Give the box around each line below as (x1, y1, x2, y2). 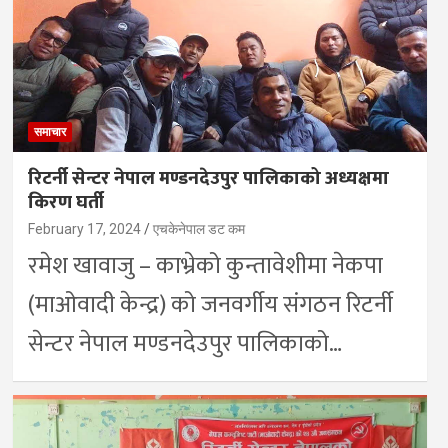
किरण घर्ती (27, 186, 104, 218)
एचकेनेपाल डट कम (152, 220, 245, 237)
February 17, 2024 (27, 220, 141, 237)
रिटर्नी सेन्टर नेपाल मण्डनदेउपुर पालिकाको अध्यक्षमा (27, 162, 389, 194)
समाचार (33, 124, 66, 139)
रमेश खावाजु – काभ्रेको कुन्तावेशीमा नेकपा (27, 245, 383, 286)
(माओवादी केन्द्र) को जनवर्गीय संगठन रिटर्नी (27, 284, 393, 325)
